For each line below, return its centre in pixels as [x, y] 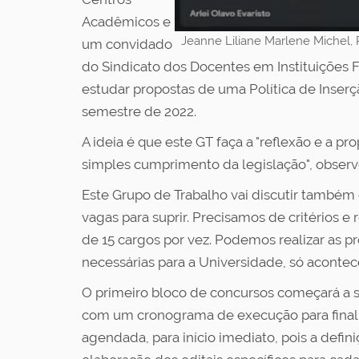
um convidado [127, 44]
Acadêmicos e [126, 22]
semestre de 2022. [139, 111]
